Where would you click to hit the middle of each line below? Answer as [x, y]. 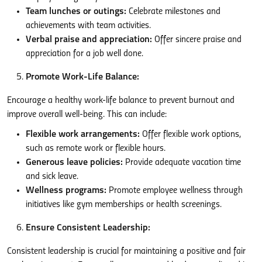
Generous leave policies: [74, 162]
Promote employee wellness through [175, 190]
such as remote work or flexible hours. [96, 148]
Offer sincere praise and [197, 39]
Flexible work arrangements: [83, 134]
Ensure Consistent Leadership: [88, 228]
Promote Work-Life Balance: [82, 77]
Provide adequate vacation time [182, 162]
